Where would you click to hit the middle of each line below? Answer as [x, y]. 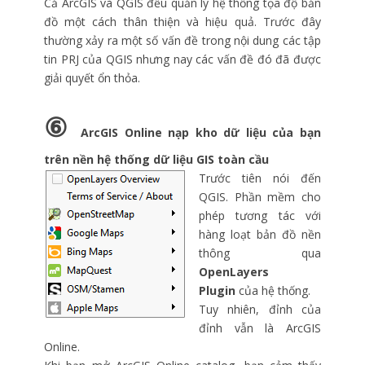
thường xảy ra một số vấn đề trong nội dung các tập [182, 41]
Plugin [217, 291]
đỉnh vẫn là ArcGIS [260, 328]
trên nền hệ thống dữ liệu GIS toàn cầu [156, 160]
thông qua [260, 253]
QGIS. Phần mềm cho [260, 197]
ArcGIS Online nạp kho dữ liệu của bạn [201, 133]
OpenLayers [234, 272]
